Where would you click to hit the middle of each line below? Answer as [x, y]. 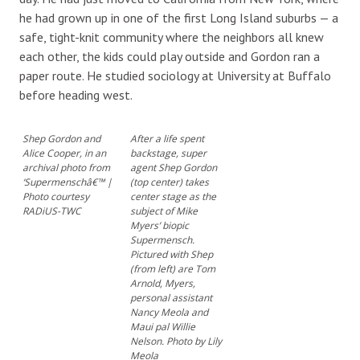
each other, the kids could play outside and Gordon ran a [170, 56]
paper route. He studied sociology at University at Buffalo [175, 75]
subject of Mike [164, 211]
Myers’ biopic [159, 225]
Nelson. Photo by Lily [176, 341]
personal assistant [171, 297]
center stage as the [173, 196]
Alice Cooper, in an [65, 153]
